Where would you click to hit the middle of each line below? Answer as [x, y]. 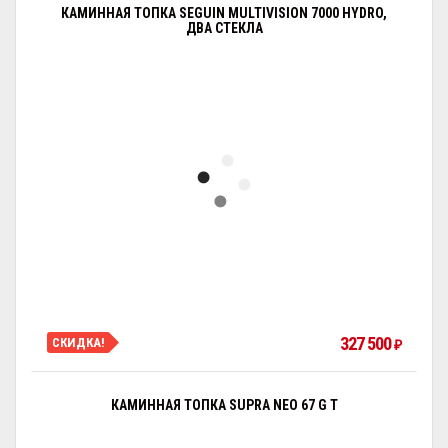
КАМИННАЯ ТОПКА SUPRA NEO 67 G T [224, 405]
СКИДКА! [78, 342]
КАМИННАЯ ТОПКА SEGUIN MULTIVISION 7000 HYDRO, [224, 13]
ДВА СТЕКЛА [224, 28]
